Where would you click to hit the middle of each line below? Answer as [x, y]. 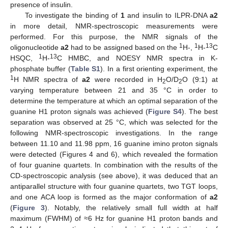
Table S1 [85, 68]
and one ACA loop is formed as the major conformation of [110, 197]
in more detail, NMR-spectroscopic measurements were [114, 26]
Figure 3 [29, 207]
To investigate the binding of [73, 15]
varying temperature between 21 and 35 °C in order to [114, 90]
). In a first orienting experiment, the [159, 68]
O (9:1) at [200, 79]
